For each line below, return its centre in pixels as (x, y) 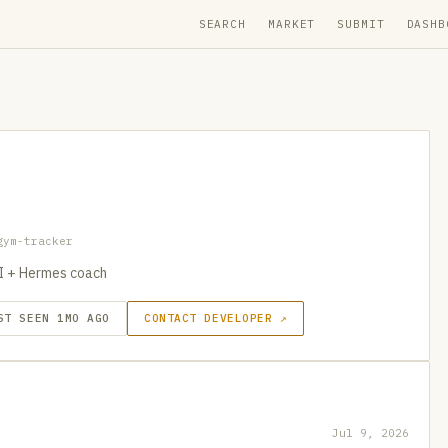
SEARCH (222, 23)
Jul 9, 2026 (370, 433)
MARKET (292, 23)
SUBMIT (361, 23)
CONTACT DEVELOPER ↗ (216, 318)
